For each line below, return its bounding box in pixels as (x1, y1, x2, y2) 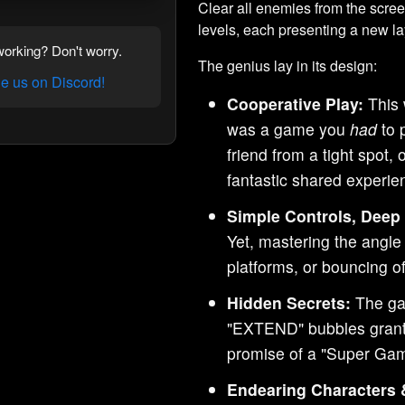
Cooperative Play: (227, 91, 364, 115)
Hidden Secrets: (227, 290, 352, 314)
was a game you (227, 117, 351, 140)
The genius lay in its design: (198, 54, 378, 76)
